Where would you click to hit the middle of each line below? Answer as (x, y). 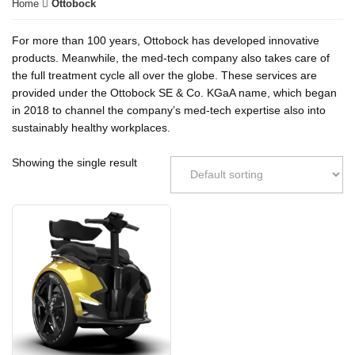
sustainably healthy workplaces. (91, 127)
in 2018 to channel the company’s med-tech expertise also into (169, 110)
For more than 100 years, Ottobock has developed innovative (166, 40)
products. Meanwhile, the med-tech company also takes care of (171, 57)
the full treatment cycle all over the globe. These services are (164, 75)
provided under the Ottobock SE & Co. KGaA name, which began (174, 92)
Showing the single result (74, 162)
